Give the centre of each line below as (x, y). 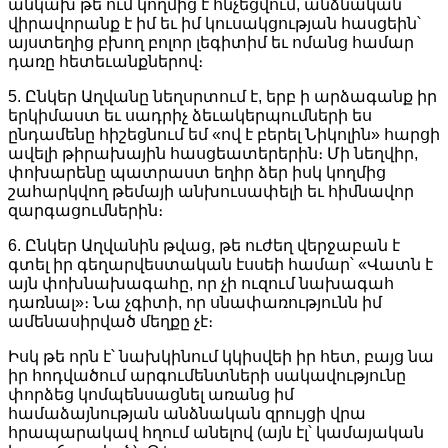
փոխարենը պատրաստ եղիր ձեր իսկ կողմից (197, 172)
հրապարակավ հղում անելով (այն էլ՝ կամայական (216, 432)
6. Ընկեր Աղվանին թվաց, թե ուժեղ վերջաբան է (204, 245)
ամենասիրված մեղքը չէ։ (110, 321)
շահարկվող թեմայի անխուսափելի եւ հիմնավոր (211, 191)
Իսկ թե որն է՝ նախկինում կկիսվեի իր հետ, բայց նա (221, 356)
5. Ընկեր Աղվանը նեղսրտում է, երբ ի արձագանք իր (222, 96)
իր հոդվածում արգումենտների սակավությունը (207, 375)
